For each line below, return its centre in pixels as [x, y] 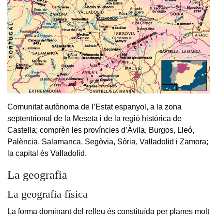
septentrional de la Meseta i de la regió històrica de [94, 119]
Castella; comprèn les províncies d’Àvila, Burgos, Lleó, [101, 130]
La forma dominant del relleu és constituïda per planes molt [108, 212]
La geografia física [47, 194]
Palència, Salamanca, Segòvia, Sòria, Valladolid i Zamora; [108, 142]
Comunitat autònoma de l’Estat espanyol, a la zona [94, 107]
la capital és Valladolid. [47, 154]
